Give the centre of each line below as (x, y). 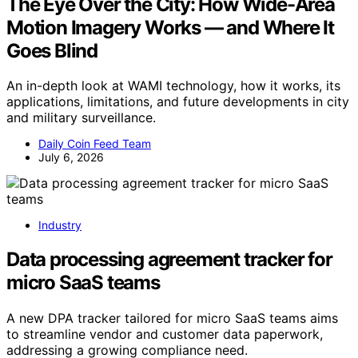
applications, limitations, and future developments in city (178, 102)
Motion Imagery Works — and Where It (170, 27)
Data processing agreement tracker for (169, 260)
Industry (60, 225)
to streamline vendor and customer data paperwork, (165, 334)
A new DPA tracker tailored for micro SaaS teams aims (172, 318)
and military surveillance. (81, 118)
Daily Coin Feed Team (95, 144)
